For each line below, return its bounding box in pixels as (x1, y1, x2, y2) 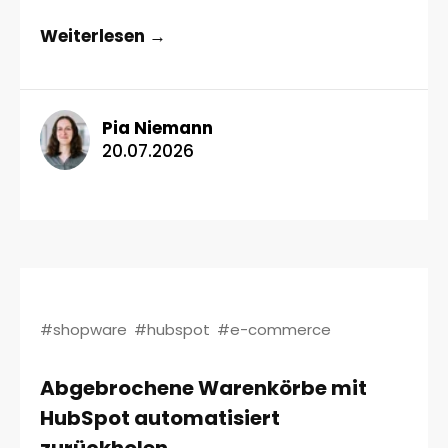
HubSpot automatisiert (40, 403, 280, 432)
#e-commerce (217, 318, 331, 340)
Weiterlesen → (40, 24, 166, 49)
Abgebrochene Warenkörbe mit (40, 373, 367, 402)
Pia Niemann (101, 116, 213, 141)
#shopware (40, 318, 127, 340)
